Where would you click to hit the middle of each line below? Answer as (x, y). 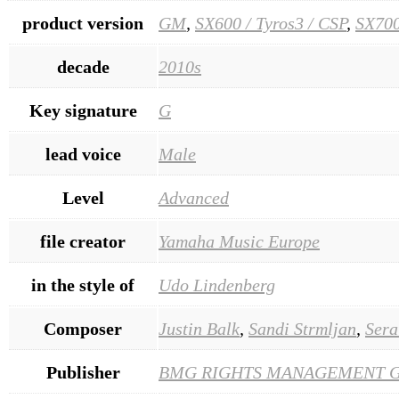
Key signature (83, 110)
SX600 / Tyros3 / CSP (271, 23)
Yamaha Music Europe (239, 241)
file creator (83, 241)
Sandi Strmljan (302, 328)
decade (83, 66)
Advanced (194, 197)
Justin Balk (199, 328)
